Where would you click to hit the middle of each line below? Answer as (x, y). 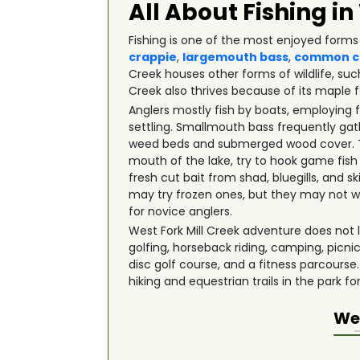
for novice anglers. (181, 211)
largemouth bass (236, 57)
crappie (153, 57)
